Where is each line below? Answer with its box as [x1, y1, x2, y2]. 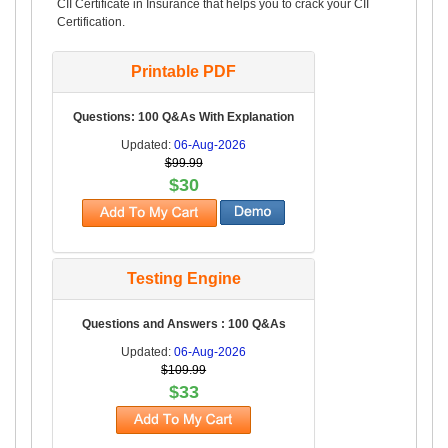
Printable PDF [131, 62, 237, 80]
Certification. [57, 14, 125, 29]
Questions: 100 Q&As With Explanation [73, 109, 295, 124]
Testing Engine [126, 269, 241, 287]
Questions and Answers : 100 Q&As [81, 316, 286, 331]
